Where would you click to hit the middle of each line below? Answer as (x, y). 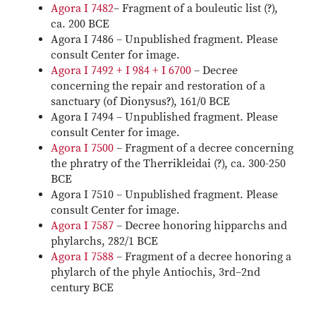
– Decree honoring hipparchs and (200, 226)
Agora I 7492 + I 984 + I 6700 (121, 71)
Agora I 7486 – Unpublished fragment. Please (164, 39)
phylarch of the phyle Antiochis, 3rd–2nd (156, 272)
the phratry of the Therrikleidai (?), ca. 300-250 (168, 164)
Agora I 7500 (82, 148)
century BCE (82, 288)
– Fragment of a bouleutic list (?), (196, 8)
